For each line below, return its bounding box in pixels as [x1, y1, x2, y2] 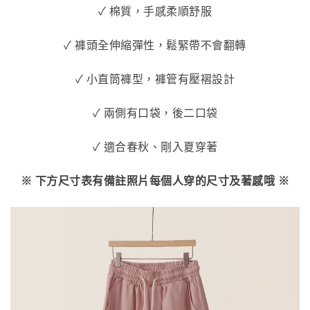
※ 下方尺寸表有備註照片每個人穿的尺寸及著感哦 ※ [20, 175, 290, 187]
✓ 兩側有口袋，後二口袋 [92, 107, 218, 119]
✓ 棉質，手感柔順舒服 [98, 6, 212, 17]
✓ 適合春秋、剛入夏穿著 [92, 141, 218, 153]
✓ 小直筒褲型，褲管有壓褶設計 [75, 73, 235, 85]
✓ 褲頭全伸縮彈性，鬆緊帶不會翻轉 [64, 39, 246, 51]
